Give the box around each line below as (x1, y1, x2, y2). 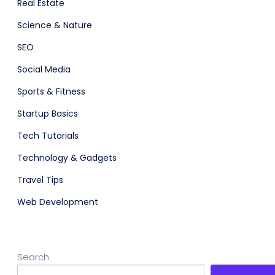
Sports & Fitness (17, 85, 85, 98)
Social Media (17, 63, 71, 76)
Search (17, 250, 49, 263)
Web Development (17, 195, 98, 208)
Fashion (140, 117, 179, 132)
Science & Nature (17, 18, 92, 31)
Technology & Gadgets (17, 151, 117, 164)
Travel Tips (17, 173, 63, 186)
